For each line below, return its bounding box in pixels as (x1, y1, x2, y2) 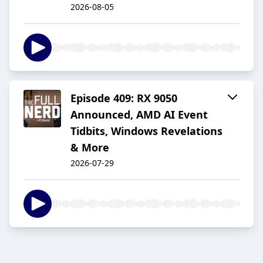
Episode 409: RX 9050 (70, 91, 177, 106)
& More (70, 140, 109, 155)
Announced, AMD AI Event (70, 107, 208, 122)
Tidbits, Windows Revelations (70, 124, 222, 139)
